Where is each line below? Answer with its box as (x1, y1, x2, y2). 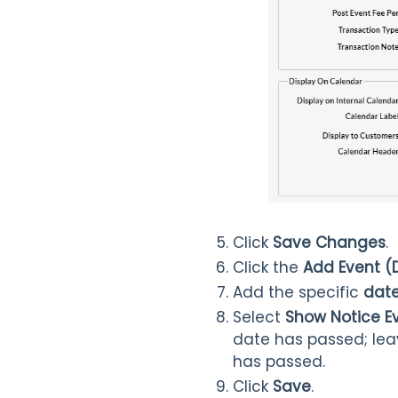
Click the (233, 256, 303, 278)
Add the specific (233, 281, 363, 303)
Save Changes (273, 231, 386, 253)
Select (233, 306, 285, 328)
